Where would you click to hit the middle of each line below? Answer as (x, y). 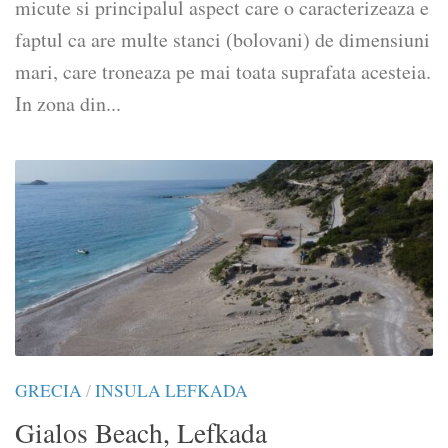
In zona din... (68, 103)
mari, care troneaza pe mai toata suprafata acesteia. (223, 71)
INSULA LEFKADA (171, 391)
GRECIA (48, 391)
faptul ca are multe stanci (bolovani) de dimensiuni (222, 39)
